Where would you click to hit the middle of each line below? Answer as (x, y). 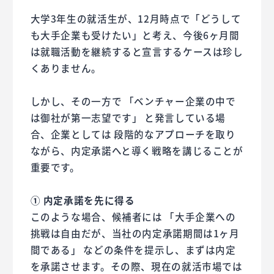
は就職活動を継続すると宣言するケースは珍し (137, 52)
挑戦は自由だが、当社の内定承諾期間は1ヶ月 (135, 233)
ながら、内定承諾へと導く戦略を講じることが (137, 151)
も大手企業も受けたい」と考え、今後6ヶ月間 (135, 35)
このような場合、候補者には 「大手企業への (133, 217)
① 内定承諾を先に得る (83, 200)
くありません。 (66, 68)
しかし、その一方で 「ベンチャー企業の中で (133, 101)
